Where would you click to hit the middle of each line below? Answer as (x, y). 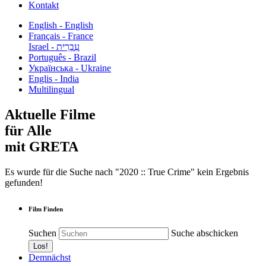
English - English (61, 25)
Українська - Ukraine (70, 68)
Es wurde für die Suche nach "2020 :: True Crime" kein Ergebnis (127, 172)
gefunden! (24, 182)
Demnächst (50, 257)
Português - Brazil (62, 57)
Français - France (61, 36)
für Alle (28, 130)
